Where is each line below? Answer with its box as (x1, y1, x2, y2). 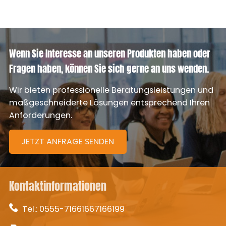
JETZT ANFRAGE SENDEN (21, 136, 115, 148)
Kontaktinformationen (9, 178, 106, 195)
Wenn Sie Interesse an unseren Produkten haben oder (9, 46, 210, 61)
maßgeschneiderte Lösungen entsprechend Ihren (9, 96, 210, 108)
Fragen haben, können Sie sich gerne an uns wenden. (9, 62, 209, 76)
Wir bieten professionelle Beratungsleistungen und (9, 84, 213, 96)
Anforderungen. (9, 109, 72, 121)
